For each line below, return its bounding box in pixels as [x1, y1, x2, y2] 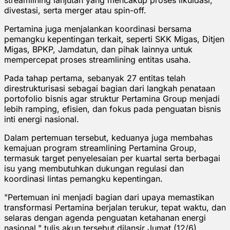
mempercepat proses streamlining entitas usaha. [4, 54, 191, 65]
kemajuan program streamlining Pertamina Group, [4, 142, 197, 153]
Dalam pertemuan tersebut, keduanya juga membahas [4, 132, 213, 143]
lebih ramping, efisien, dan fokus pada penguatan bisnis [4, 103, 221, 114]
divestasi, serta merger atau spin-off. [4, 5, 146, 15]
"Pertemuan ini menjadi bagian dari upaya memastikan [4, 191, 214, 202]
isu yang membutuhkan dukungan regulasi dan [4, 163, 184, 174]
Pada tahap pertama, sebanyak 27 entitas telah [4, 72, 185, 83]
